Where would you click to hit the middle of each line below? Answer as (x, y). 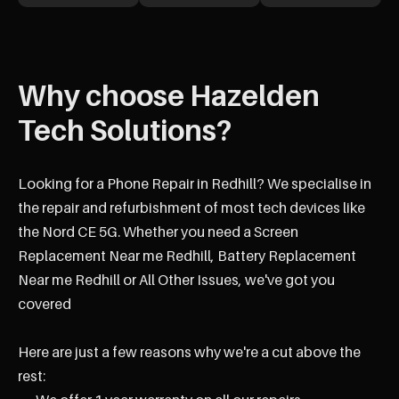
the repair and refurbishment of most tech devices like (191, 208)
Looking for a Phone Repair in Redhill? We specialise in (195, 184)
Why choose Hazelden (169, 96)
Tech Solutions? (125, 130)
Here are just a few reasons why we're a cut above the (189, 352)
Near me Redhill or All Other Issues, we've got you (176, 280)
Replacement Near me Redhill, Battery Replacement (187, 256)
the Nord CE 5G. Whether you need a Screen (158, 232)
